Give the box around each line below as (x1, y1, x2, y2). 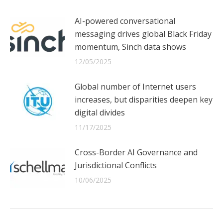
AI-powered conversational (75, 15, 175, 27)
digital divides (75, 107, 125, 118)
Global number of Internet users (75, 81, 196, 93)
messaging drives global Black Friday (75, 28, 212, 40)
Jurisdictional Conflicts (75, 160, 157, 171)
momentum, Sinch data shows (75, 41, 186, 53)
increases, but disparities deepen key (75, 94, 213, 106)
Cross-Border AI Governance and (75, 147, 198, 158)
